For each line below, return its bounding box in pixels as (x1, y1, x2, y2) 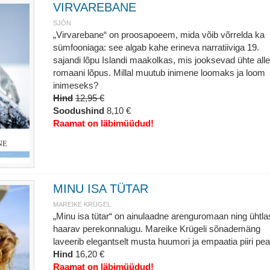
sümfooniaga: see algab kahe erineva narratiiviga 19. (52, 42, 259, 52)
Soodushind (52, 105, 104, 116)
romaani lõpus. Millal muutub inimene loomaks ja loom (52, 67, 265, 78)
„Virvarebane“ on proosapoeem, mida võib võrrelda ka (52, 30, 265, 40)
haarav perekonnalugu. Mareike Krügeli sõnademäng (52, 224, 260, 234)
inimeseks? (52, 80, 98, 90)
